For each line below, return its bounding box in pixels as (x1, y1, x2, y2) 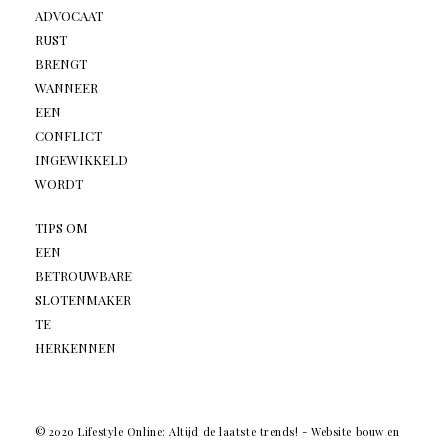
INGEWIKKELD (34, 151, 128, 169)
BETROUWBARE (34, 267, 132, 285)
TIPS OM (34, 219, 88, 237)
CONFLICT (34, 127, 102, 145)
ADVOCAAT (34, 7, 103, 25)
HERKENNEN (34, 339, 116, 357)
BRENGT (34, 55, 87, 73)
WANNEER (34, 79, 98, 97)
